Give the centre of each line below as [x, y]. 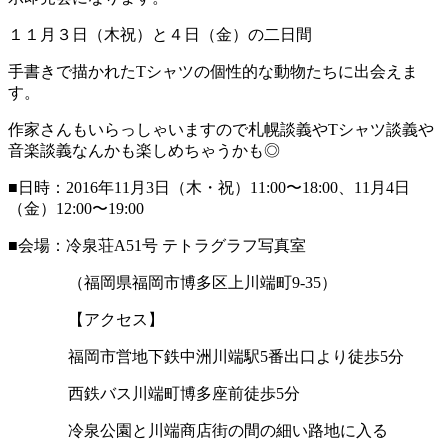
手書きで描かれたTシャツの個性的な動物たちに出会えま [213, 71]
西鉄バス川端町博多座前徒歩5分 [184, 393]
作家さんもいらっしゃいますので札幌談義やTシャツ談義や [221, 129]
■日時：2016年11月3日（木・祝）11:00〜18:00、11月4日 [209, 187]
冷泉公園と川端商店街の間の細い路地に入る [228, 430]
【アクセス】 [116, 319]
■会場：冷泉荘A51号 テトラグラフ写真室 [157, 245]
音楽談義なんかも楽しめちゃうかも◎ [144, 150]
